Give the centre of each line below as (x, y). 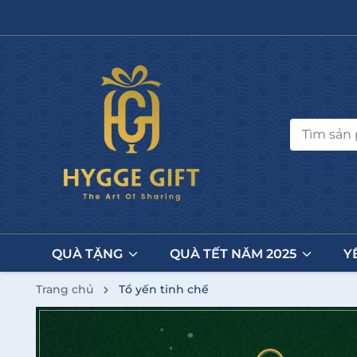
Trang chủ (65, 290)
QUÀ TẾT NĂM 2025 (235, 254)
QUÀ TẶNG (89, 254)
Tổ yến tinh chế (164, 290)
